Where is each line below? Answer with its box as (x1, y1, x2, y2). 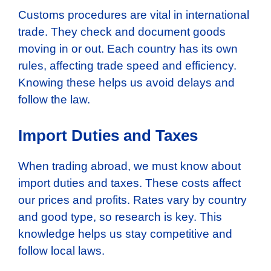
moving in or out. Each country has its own (18, 42, 238, 56)
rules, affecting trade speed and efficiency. (18, 59, 237, 73)
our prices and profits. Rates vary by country (18, 193, 247, 206)
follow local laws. (18, 244, 105, 257)
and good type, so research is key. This (18, 210, 222, 223)
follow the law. (18, 93, 90, 106)
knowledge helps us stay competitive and (18, 227, 232, 240)
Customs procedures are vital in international (18, 8, 249, 22)
